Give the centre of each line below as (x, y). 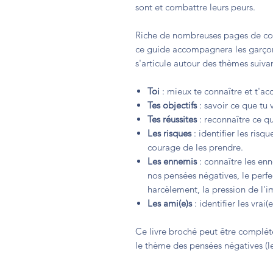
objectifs (180, 105)
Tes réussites (172, 119)
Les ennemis (172, 161)
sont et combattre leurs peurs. (197, 7)
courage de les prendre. (195, 147)
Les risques (169, 133)
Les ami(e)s (170, 204)
